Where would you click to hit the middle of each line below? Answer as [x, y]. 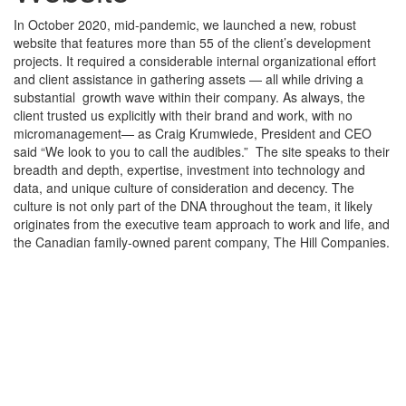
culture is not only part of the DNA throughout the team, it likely [193, 206]
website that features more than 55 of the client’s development [192, 43]
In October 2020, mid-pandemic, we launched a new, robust [185, 24]
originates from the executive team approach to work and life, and [202, 224]
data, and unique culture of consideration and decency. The [184, 188]
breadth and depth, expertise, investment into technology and [189, 169]
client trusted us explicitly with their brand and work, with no [183, 115]
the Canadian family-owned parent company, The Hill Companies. [202, 242]
